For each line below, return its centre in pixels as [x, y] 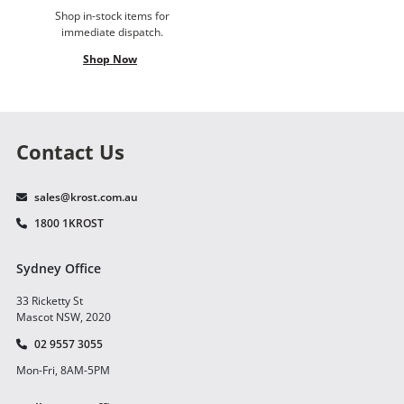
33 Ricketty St [50, 301]
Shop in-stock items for [112, 16]
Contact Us [70, 152]
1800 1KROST [69, 224]
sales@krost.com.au [86, 197]
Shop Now [110, 60]
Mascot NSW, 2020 [64, 317]
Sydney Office [59, 269]
